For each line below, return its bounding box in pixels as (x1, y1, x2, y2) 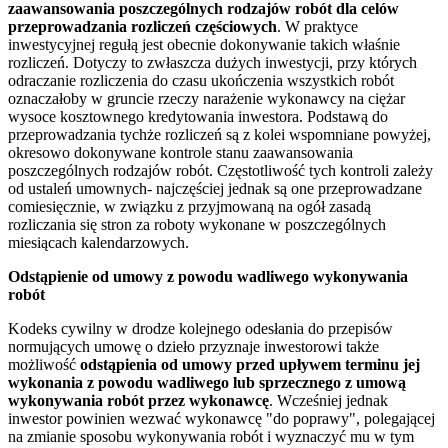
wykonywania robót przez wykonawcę (8, 392, 269, 410)
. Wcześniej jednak (269, 392, 388, 410)
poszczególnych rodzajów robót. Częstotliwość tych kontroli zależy (8, 162, 433, 180)
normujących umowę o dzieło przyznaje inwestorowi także (8, 338, 379, 356)
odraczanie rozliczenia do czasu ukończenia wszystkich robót (8, 72, 394, 90)
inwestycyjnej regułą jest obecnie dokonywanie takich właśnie (8, 36, 400, 54)
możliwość (8, 356, 80, 374)
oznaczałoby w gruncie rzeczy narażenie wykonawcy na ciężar (8, 90, 405, 108)
